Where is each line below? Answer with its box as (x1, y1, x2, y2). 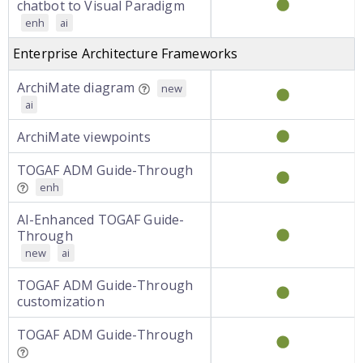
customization (16, 293, 105, 310)
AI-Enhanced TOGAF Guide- (16, 211, 185, 228)
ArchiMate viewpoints (16, 128, 151, 146)
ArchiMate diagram (16, 79, 135, 96)
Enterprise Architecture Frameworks (13, 45, 238, 62)
